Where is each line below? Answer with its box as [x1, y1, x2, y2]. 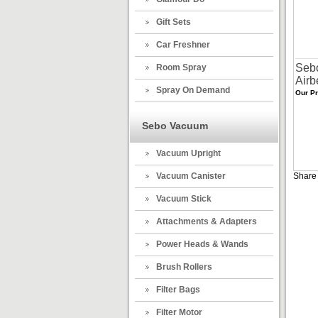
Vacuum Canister [156, 171, 226, 181]
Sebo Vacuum [142, 120, 208, 131]
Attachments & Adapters [156, 216, 257, 226]
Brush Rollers [156, 262, 212, 272]
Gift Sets [156, 17, 191, 27]
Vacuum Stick [156, 194, 212, 204]
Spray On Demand [156, 85, 230, 95]
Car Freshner [156, 40, 210, 50]
